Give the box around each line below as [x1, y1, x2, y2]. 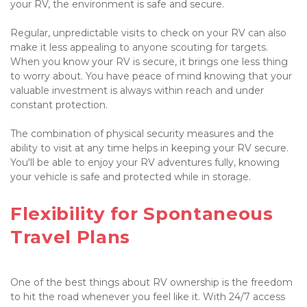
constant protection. [10, 98, 108, 111]
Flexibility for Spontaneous [10, 202, 273, 225]
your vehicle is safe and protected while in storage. [10, 170, 251, 183]
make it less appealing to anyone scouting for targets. [10, 40, 268, 53]
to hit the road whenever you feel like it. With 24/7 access [10, 290, 285, 303]
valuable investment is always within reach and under [10, 84, 264, 97]
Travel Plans [10, 225, 130, 248]
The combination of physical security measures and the [10, 127, 274, 140]
